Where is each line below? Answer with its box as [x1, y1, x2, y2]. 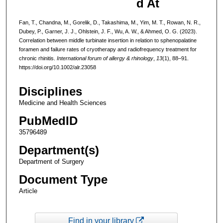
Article [18, 187, 37, 195]
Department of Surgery [18, 158, 84, 166]
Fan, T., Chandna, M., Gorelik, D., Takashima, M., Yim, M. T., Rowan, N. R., [18, 19, 201, 25]
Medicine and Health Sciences [18, 99, 107, 107]
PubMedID [18, 114, 78, 128]
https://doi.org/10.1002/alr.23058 [18, 64, 96, 70]
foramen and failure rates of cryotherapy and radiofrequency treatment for [18, 46, 197, 52]
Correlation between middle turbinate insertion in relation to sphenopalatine [18, 37, 197, 43]
